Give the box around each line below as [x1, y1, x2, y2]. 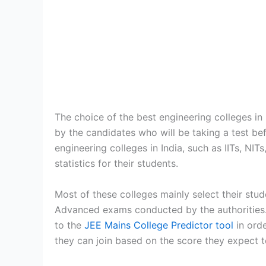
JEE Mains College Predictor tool [84, 218, 233, 231]
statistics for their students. [55, 157, 181, 169]
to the [55, 218, 84, 231]
